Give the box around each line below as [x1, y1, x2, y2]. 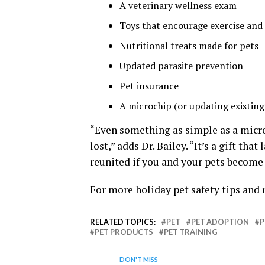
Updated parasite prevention [119, 59, 243, 73]
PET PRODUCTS [95, 227, 153, 237]
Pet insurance [119, 79, 179, 93]
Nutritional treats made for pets [119, 39, 258, 53]
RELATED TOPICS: [90, 217, 156, 227]
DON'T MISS [119, 256, 158, 264]
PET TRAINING [164, 227, 218, 237]
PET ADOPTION [191, 217, 249, 227]
